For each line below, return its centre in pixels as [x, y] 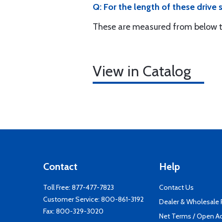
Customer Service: [72, 199]
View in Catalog [142, 71]
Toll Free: [57, 187]
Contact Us [176, 187]
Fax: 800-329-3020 [73, 211]
